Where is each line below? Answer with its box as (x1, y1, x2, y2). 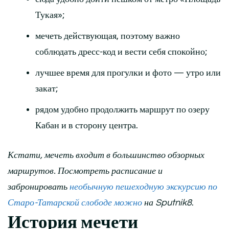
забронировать (8, 181, 70, 192)
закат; (35, 83, 58, 94)
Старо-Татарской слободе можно (8, 197, 144, 208)
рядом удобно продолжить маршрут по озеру (35, 104, 210, 114)
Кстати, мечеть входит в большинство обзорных (8, 150, 204, 160)
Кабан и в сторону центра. (35, 120, 138, 130)
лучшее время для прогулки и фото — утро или (35, 67, 221, 78)
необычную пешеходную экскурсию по (70, 181, 217, 192)
